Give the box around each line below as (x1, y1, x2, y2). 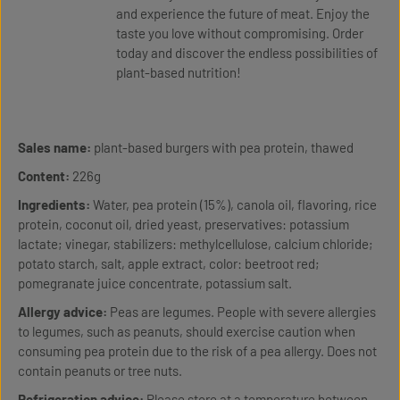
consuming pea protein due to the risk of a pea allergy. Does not (18, 343, 377, 359)
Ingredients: (18, 196, 93, 212)
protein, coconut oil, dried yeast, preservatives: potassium (18, 216, 349, 232)
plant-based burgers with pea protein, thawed (91, 139, 354, 155)
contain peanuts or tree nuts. (18, 362, 182, 379)
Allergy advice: (18, 304, 107, 320)
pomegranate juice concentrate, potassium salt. (18, 275, 292, 291)
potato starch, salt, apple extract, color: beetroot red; (18, 255, 320, 271)
